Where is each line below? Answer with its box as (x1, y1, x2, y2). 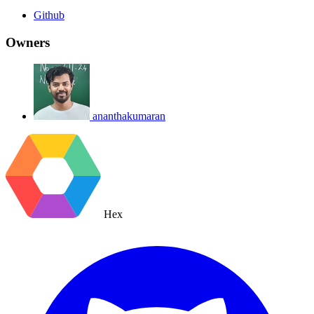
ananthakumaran (93, 109, 165, 122)
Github (34, 9, 64, 22)
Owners (6, 34, 50, 50)
